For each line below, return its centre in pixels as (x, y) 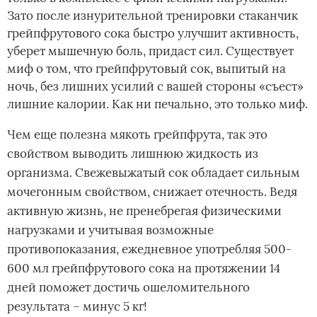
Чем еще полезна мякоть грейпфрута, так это (137, 135)
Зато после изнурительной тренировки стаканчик (152, 16)
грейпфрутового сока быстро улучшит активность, (153, 34)
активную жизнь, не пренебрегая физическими (144, 211)
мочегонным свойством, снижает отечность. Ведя (152, 192)
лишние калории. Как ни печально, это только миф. (157, 104)
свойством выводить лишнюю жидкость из (133, 154)
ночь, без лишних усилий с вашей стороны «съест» (155, 87)
